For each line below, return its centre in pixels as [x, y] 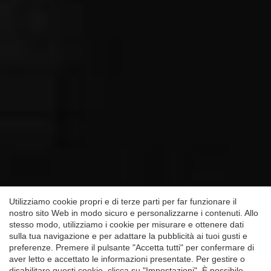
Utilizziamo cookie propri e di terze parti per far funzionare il [123, 201]
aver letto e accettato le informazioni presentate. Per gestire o [127, 259]
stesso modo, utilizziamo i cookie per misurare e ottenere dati [126, 224]
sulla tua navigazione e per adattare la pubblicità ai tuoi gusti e [128, 236]
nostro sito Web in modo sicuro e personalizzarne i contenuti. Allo [134, 213]
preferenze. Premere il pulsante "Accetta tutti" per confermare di [132, 247]
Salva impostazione [88, 165]
